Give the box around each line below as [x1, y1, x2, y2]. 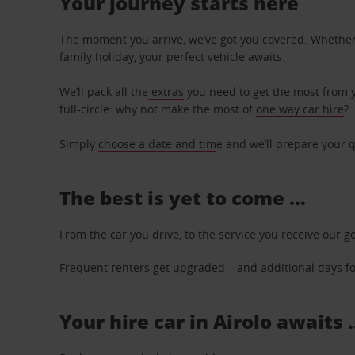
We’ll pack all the [59, 84, 149, 99]
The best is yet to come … [59, 185, 307, 211]
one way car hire [256, 101, 345, 116]
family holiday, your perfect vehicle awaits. [59, 49, 286, 64]
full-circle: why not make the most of [59, 101, 257, 116]
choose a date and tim [98, 136, 217, 151]
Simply [59, 136, 99, 151]
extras [148, 84, 185, 99]
